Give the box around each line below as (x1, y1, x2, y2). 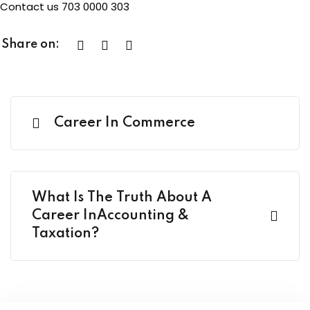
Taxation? (32, 227, 99, 241)
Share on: (1, 38, 60, 51)
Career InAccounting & (32, 209, 189, 223)
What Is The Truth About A (32, 191, 212, 205)
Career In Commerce (54, 116, 195, 130)
